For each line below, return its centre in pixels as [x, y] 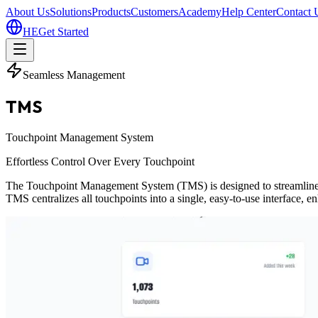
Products [111, 12]
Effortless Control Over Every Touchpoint [100, 161]
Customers [154, 12]
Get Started [64, 32]
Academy [200, 12]
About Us [28, 12]
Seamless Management [74, 75]
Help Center [249, 12]
